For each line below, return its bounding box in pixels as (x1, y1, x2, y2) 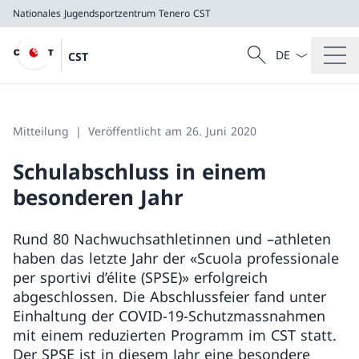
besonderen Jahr (13, 183, 184, 212)
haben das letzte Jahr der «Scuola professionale (13, 248, 339, 268)
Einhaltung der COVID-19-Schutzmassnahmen (13, 306, 325, 325)
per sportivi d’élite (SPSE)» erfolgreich (13, 268, 268, 287)
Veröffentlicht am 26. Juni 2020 (88, 123, 256, 139)
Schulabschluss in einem (13, 157, 267, 186)
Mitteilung (13, 123, 69, 139)
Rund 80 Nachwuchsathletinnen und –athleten (13, 229, 331, 248)
